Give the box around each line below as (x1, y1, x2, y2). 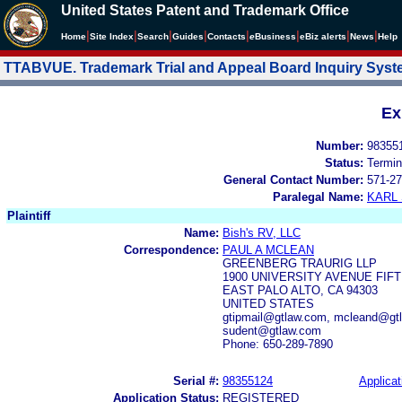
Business (255, 31, 296, 41)
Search (137, 31, 169, 41)
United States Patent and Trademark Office (61, 3, 349, 18)
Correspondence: (124, 242, 219, 257)
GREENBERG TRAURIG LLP (223, 256, 377, 270)
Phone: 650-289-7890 (223, 336, 333, 351)
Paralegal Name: (273, 189, 363, 204)
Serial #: (173, 373, 219, 388)
